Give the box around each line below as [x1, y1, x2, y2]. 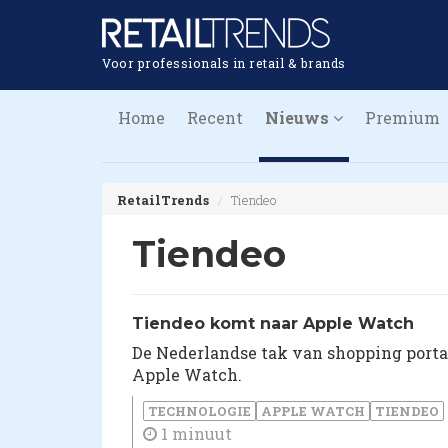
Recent [187, 107, 243, 128]
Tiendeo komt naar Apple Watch [132, 314, 414, 333]
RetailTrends [117, 192, 209, 208]
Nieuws [265, 107, 333, 128]
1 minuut [157, 423, 232, 444]
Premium [365, 107, 440, 128]
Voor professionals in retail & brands [102, 54, 346, 71]
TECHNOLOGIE [148, 403, 251, 419]
